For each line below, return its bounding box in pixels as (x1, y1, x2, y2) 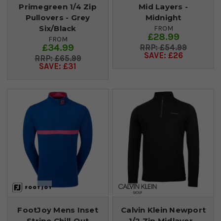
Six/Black (39, 24, 76, 34)
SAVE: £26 (144, 51, 183, 61)
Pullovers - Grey (25, 13, 90, 23)
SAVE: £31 (39, 62, 76, 72)
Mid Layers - (139, 2, 188, 12)
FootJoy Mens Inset (17, 205, 98, 215)
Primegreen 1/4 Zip (19, 2, 97, 12)
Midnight (145, 13, 182, 23)
